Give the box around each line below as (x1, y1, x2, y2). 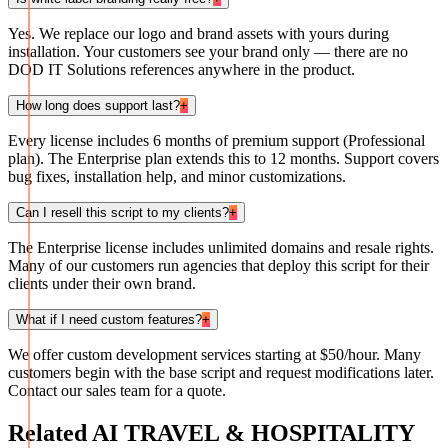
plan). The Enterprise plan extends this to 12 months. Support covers (8, 150, 439, 168)
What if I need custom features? (16, 312, 202, 328)
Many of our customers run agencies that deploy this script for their (8, 257, 429, 275)
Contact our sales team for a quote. (8, 382, 226, 400)
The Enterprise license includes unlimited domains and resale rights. (8, 239, 434, 257)
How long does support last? (16, 98, 180, 114)
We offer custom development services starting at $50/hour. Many (8, 346, 421, 364)
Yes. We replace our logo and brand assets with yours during (8, 25, 389, 43)
